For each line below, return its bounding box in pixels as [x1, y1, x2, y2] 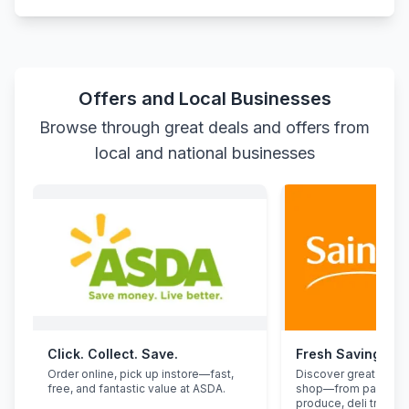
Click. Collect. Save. [47, 346, 178, 362]
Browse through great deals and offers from [39, 118, 370, 137]
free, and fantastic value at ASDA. [47, 382, 225, 395]
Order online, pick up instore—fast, [47, 367, 234, 381]
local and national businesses [94, 143, 315, 163]
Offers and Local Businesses [78, 88, 331, 110]
